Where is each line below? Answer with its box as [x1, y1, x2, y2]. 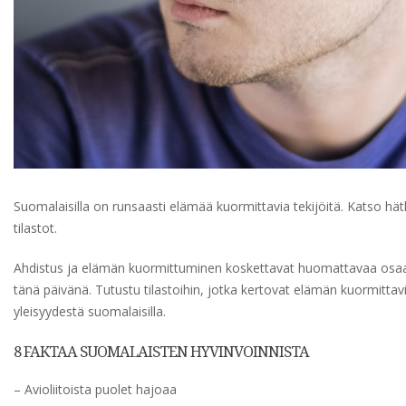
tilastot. [14, 218, 57, 237]
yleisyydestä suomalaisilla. [14, 302, 166, 320]
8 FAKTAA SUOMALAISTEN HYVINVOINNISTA [14, 343, 309, 361]
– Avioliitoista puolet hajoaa [14, 381, 177, 399]
